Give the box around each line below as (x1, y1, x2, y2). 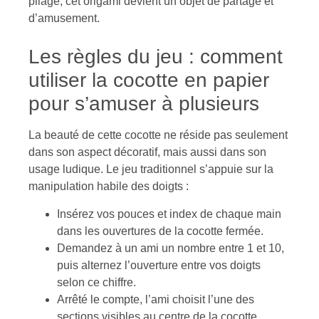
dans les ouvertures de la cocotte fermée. (57, 224, 263, 237)
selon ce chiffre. (57, 276, 136, 288)
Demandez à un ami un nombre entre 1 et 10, (57, 241, 284, 254)
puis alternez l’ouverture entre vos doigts (57, 258, 261, 271)
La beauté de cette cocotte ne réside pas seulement (28, 129, 288, 142)
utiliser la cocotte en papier (28, 69, 269, 92)
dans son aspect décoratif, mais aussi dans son (28, 146, 266, 159)
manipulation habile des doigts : (28, 180, 189, 193)
